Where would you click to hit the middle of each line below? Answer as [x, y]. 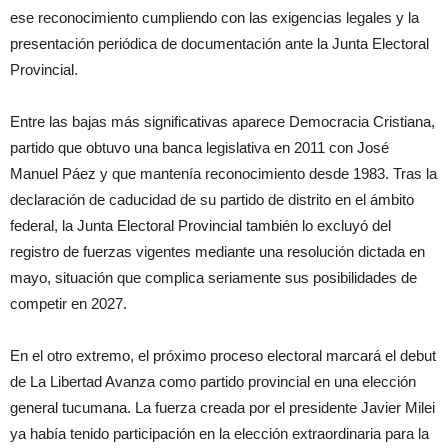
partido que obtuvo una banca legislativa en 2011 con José [199, 148]
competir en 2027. [68, 304]
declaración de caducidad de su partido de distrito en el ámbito [212, 200]
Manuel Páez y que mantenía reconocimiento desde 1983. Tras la [223, 174]
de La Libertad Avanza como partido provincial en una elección [213, 382]
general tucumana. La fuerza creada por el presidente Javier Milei [222, 408]
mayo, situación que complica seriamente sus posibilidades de [213, 278]
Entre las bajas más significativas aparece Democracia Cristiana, [222, 122]
